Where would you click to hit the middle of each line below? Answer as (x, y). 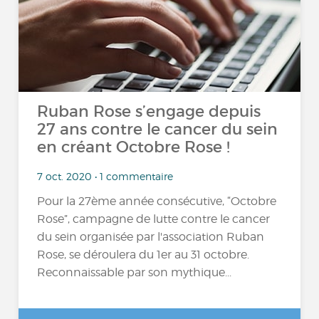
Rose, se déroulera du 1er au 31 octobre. (143, 255)
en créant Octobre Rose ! (134, 147)
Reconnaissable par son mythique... (135, 273)
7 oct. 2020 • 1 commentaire (105, 176)
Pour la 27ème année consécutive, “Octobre (157, 202)
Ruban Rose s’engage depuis (149, 111)
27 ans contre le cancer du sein (158, 129)
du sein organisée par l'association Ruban (151, 237)
